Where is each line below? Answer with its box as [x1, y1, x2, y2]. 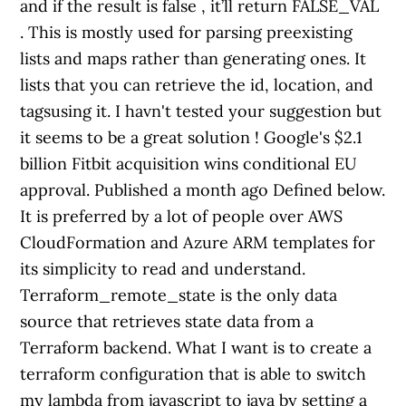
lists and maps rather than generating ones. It [20, 48, 367, 69]
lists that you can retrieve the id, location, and [20, 74, 374, 95]
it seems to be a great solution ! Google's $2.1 [20, 127, 363, 148]
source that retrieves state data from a [20, 311, 314, 332]
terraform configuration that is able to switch [20, 363, 367, 384]
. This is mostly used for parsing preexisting [20, 22, 353, 43]
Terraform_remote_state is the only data [20, 285, 338, 305]
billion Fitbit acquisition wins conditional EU [20, 153, 358, 174]
